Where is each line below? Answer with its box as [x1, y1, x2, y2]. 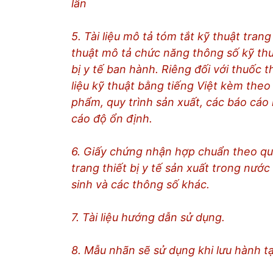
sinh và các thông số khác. [71, 178, 210, 191]
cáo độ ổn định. [71, 112, 152, 125]
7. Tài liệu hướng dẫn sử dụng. [71, 211, 225, 224]
